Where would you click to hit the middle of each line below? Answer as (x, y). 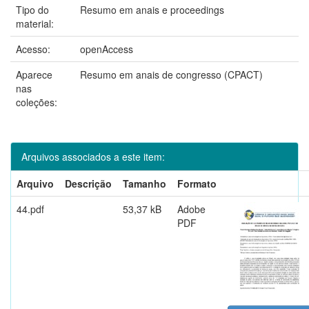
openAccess (107, 49)
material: (36, 23)
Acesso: (34, 49)
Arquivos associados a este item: (93, 156)
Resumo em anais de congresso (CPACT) (171, 74)
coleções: (37, 102)
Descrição (88, 183)
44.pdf (30, 209)
